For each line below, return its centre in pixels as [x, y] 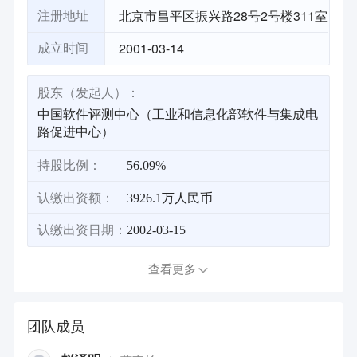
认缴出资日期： [82, 229]
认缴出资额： [75, 198]
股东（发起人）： [88, 93]
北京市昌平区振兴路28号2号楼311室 [224, 15]
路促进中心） [75, 131]
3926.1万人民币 [170, 198]
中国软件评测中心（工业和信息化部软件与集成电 [177, 114]
